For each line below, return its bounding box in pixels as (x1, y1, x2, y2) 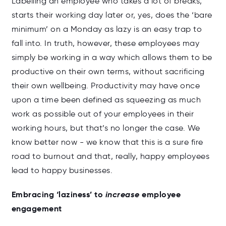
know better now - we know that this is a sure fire (11, 137, 203, 147)
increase (105, 189, 140, 200)
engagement (11, 203, 62, 214)
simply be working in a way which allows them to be (11, 52, 212, 63)
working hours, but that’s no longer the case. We (11, 123, 200, 133)
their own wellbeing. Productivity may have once (11, 81, 200, 91)
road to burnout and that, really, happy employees (11, 151, 209, 161)
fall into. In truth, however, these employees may (11, 38, 199, 48)
